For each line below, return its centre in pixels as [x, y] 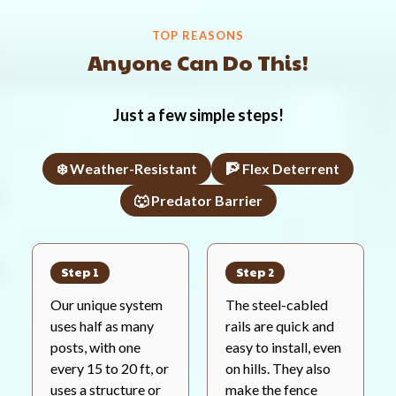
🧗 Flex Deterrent [282, 168]
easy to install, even [283, 346]
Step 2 [255, 272]
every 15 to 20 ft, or [110, 368]
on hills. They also [278, 368]
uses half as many [102, 325]
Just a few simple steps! [198, 114]
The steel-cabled [277, 304]
